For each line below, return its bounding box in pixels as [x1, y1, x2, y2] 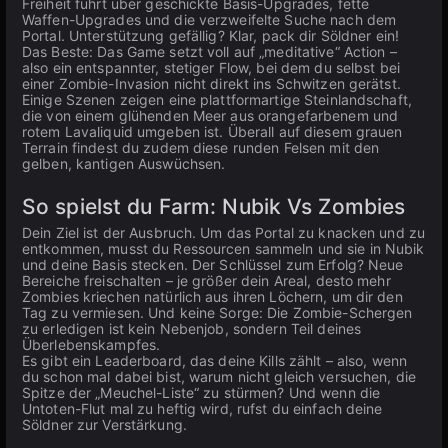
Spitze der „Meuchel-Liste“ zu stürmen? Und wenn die [22, 384, 381, 401]
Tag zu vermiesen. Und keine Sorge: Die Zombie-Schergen [22, 304, 413, 321]
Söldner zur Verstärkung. [22, 416, 187, 433]
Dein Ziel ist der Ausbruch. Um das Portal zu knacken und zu [22, 224, 426, 241]
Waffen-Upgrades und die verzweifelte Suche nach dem [22, 11, 397, 28]
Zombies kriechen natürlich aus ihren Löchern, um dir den [22, 288, 403, 305]
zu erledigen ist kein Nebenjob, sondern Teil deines [22, 320, 362, 337]
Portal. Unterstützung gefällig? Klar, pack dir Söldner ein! [22, 27, 400, 44]
